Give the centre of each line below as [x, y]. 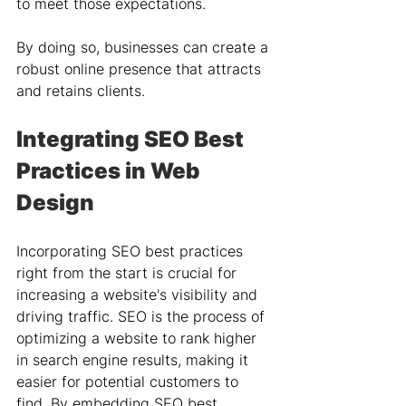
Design [55, 203]
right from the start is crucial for [129, 273]
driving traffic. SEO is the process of [143, 316]
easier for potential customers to [130, 382]
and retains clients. [81, 91]
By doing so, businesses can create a [145, 47]
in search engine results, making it [135, 360]
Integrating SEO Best [132, 139]
